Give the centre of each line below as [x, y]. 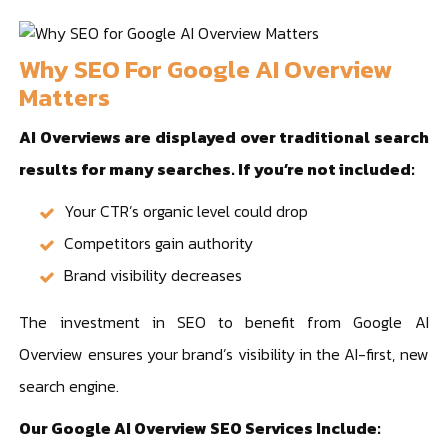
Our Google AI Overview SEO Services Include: [200, 427]
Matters [65, 96]
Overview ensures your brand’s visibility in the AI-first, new [224, 353]
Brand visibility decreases [153, 274]
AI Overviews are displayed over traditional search [224, 136]
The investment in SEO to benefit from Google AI [224, 321]
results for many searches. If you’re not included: [217, 168]
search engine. [69, 385]
